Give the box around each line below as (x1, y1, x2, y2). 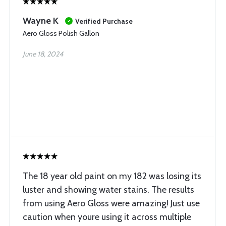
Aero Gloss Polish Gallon (23, 29, 99, 38)
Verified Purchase (75, 17, 133, 26)
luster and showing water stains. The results (23, 184, 194, 195)
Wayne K (23, 15, 59, 26)
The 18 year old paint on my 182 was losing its (23, 171, 201, 182)
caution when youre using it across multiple (23, 211, 191, 222)
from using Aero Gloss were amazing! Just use (23, 198, 200, 209)
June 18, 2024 (23, 49, 63, 59)
